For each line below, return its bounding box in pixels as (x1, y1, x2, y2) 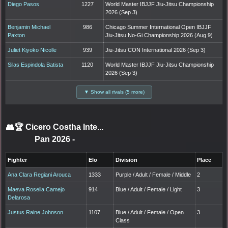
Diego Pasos (8, 1, 40, 8)
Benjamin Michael (8, 24, 51, 31)
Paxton (8, 32, 25, 39)
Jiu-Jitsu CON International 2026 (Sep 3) (105, 47, 206, 53)
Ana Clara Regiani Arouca (8, 172, 71, 178)
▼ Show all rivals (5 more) (83, 89, 145, 95)
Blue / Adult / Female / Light (116, 186, 182, 193)
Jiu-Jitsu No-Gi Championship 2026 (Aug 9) (105, 32, 213, 39)
